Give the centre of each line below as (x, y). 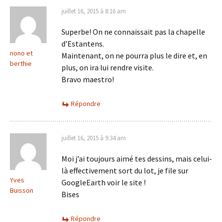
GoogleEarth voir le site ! (104, 182)
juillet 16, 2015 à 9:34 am (94, 138)
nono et (21, 53)
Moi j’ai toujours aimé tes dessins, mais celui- (137, 158)
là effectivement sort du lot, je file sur (125, 170)
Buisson (22, 190)
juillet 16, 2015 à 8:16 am (94, 11)
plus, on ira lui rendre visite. (108, 67)
